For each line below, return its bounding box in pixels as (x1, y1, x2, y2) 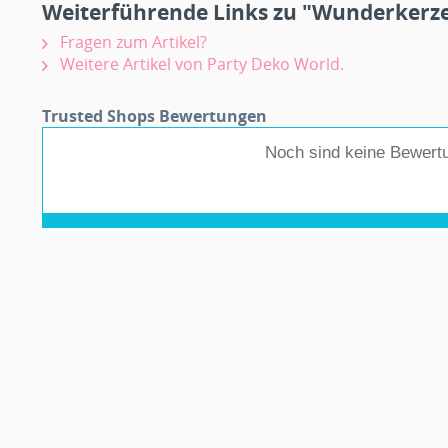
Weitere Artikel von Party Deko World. (56, 53, 344, 75)
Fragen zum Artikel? (56, 31, 207, 53)
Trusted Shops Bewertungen (42, 105, 267, 127)
